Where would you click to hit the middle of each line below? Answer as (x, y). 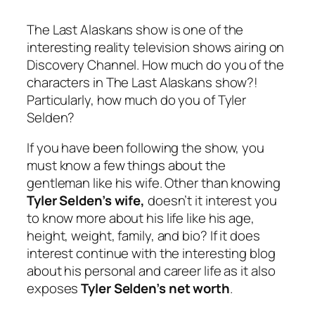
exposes (54, 289)
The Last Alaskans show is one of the (135, 29)
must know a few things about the (126, 166)
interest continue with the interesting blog (151, 253)
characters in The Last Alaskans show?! (143, 82)
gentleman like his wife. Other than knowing (154, 183)
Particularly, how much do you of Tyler (137, 99)
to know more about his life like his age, (141, 218)
